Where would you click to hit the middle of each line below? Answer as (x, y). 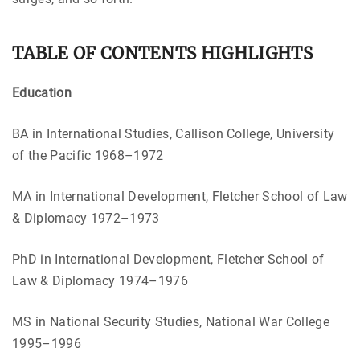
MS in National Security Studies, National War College (171, 321)
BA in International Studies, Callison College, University (174, 133)
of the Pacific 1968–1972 (88, 155)
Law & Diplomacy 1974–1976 (100, 280)
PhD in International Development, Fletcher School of (168, 259)
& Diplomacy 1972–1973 (86, 218)
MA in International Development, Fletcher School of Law (180, 196)
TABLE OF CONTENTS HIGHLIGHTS (162, 53)
